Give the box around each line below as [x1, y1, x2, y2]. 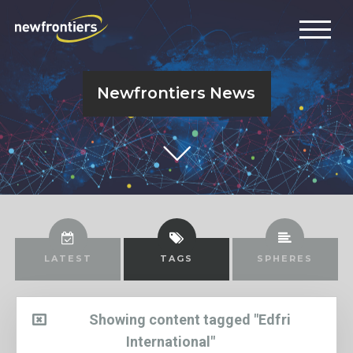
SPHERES [257, 253, 314, 264]
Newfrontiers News [96, 84, 255, 102]
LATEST [43, 253, 92, 264]
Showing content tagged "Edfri [88, 310, 291, 328]
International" [126, 333, 215, 350]
